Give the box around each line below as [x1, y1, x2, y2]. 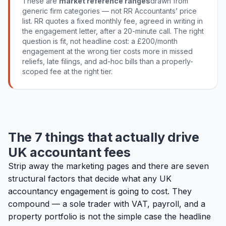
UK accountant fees [8, 144, 131, 160]
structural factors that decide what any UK [8, 174, 172, 184]
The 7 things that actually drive [8, 129, 199, 145]
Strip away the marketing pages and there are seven [8, 161, 209, 171]
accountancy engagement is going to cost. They [8, 186, 192, 196]
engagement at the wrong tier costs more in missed [22, 47, 193, 55]
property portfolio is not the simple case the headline [8, 211, 211, 221]
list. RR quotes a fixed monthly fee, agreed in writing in [22, 17, 203, 25]
